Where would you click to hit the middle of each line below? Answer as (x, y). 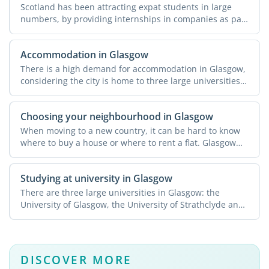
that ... (33, 92)
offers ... (36, 154)
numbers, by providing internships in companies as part (134, 19)
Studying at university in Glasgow (96, 178)
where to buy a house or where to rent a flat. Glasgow (128, 142)
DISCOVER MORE (76, 259)
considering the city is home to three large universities (130, 80)
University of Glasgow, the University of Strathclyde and (132, 204)
